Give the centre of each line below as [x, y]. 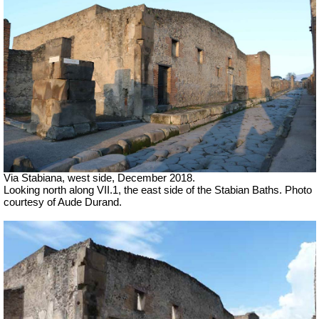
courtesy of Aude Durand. [63, 202]
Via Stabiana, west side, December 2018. [99, 178]
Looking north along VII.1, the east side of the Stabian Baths [141, 190]
